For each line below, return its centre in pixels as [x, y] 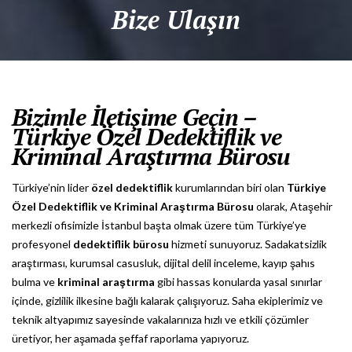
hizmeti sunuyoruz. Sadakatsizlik [248, 244]
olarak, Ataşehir [293, 206]
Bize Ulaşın [176, 20]
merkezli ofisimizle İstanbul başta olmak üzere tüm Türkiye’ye [159, 225]
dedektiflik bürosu [121, 244]
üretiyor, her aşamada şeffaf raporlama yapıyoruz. [130, 338]
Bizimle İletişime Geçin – [134, 117]
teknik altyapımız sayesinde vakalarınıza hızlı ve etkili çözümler [160, 319]
